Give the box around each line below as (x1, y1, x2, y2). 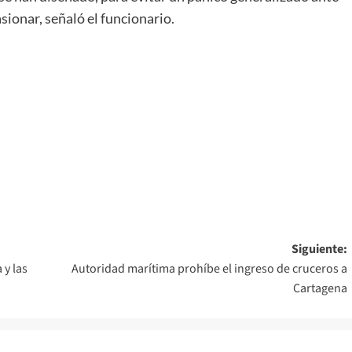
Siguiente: (291, 240, 347, 258)
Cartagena (292, 280, 347, 298)
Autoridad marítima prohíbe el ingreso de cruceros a (71, 260, 347, 278)
